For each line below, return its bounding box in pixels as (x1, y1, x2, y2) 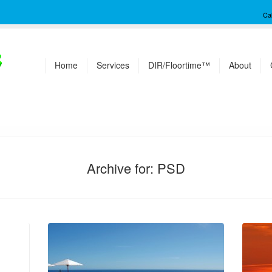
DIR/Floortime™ (148, 59, 210, 71)
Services (97, 59, 129, 71)
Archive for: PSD (87, 158, 185, 177)
